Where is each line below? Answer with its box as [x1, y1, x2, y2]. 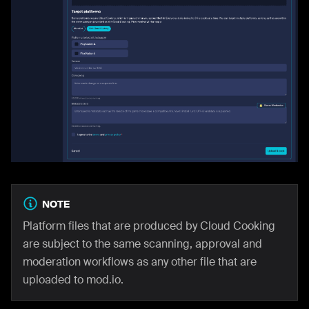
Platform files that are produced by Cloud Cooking [23, 218, 275, 233]
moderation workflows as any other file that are [23, 254, 257, 269]
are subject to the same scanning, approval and [23, 236, 262, 251]
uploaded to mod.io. [23, 272, 123, 287]
